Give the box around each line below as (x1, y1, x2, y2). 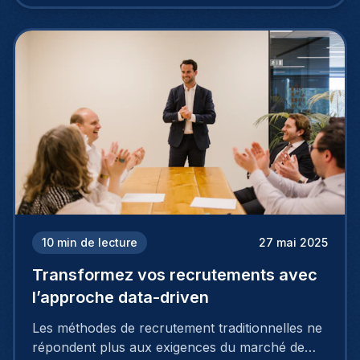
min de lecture (57, 235, 137, 250)
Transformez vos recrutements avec (32, 265, 317, 285)
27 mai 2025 (259, 235, 328, 250)
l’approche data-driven (32, 288, 209, 308)
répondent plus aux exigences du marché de (32, 339, 305, 356)
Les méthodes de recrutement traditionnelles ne (32, 320, 322, 337)
